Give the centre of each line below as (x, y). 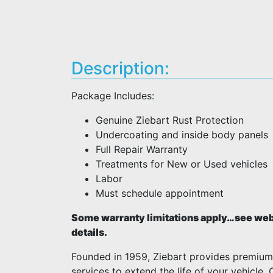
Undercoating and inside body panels (182, 135)
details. (89, 232)
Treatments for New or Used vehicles (182, 164)
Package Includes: (113, 96)
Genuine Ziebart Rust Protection (170, 120)
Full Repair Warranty (142, 149)
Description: (120, 68)
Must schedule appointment (160, 193)
